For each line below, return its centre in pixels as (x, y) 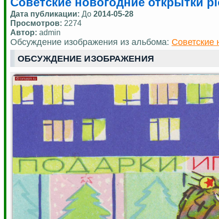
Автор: (24, 32)
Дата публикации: (46, 13)
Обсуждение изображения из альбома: (91, 42)
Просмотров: (37, 23)
